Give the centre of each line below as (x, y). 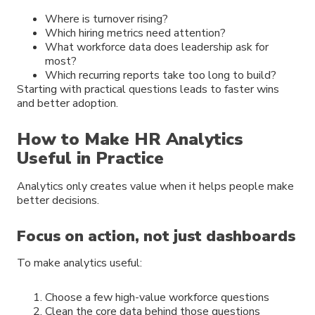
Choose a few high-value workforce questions (157, 298)
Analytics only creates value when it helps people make (155, 187)
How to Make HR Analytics (130, 140)
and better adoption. (67, 103)
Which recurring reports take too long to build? (161, 75)
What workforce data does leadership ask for (157, 47)
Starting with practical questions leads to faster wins (148, 89)
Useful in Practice (90, 159)
